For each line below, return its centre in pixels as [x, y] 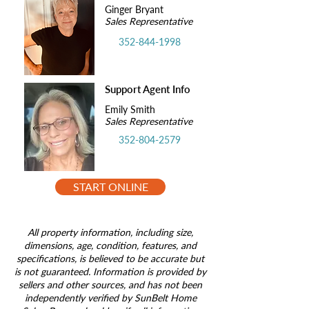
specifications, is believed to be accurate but [110, 258]
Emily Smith [130, 109]
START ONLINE [110, 187]
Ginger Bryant [134, 9]
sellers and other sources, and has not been [110, 285]
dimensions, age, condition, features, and [110, 245]
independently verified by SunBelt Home [110, 298]
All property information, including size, [110, 232]
